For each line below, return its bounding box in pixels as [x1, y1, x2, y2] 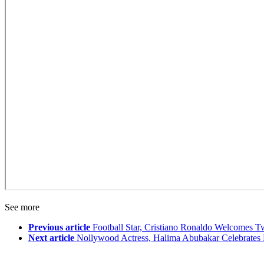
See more [5, 202, 39, 213]
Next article [28, 233, 74, 243]
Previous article [28, 222, 90, 233]
